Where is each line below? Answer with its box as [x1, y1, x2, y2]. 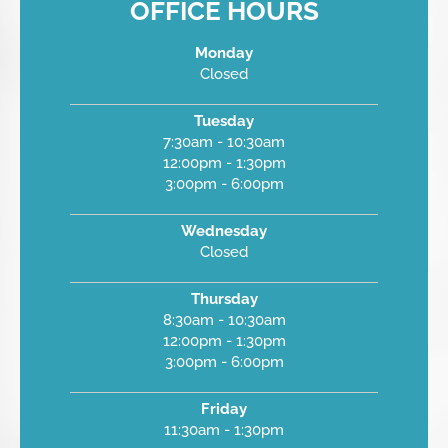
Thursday [190, 289, 258, 308]
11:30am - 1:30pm [164, 420, 284, 439]
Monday [195, 43, 253, 62]
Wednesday [181, 221, 267, 240]
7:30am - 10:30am [163, 132, 285, 151]
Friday [201, 399, 247, 418]
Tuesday [194, 111, 254, 130]
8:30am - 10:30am [162, 310, 286, 329]
